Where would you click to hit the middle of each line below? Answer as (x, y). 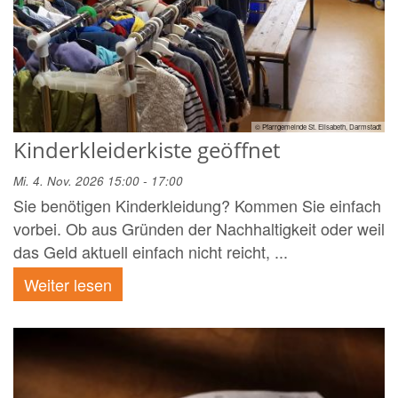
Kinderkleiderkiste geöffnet (147, 150)
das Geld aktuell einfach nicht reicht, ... (151, 252)
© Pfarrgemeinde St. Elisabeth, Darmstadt (318, 127)
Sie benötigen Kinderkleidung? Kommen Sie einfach (197, 206)
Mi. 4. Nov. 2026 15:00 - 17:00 (98, 181)
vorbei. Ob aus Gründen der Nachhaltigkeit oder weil (199, 229)
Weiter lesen (68, 285)
